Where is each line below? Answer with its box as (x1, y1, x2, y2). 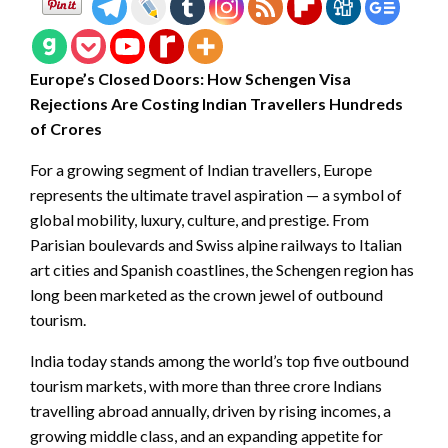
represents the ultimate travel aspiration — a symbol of (30, 185, 402, 205)
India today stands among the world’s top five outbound (30, 351, 409, 371)
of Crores (30, 119, 102, 139)
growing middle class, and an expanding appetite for (30, 426, 383, 446)
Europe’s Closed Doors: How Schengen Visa (30, 69, 351, 89)
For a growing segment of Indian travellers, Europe (30, 160, 372, 180)
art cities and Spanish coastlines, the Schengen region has (30, 260, 414, 280)
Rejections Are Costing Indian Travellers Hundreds (30, 94, 403, 114)
